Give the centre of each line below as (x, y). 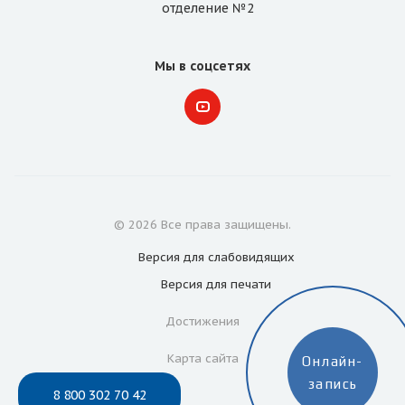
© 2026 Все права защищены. (202, 224)
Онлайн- (333, 361)
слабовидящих (249, 257)
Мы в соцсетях (202, 66)
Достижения (202, 321)
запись (333, 384)
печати (249, 284)
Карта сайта (202, 358)
